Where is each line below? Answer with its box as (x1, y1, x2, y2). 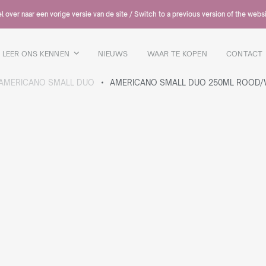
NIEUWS (98, 49, 128, 58)
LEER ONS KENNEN (2, 49, 70, 58)
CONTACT (226, 49, 263, 58)
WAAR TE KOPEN (147, 49, 207, 58)
